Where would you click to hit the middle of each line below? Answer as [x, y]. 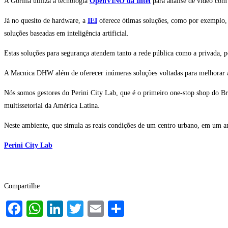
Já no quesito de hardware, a [46, 21]
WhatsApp [77, 209]
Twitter [107, 209]
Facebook [54, 209]
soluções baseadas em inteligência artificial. [66, 34]
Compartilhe [22, 186]
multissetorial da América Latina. [52, 106]
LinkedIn [93, 209]
